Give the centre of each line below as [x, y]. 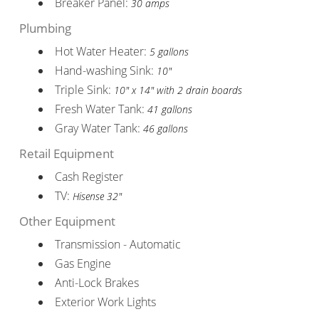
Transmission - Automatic [117, 244]
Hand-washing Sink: [105, 70]
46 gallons [165, 128]
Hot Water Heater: [102, 51]
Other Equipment [67, 221]
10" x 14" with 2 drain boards [178, 90]
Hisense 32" [97, 196]
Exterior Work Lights [105, 302]
